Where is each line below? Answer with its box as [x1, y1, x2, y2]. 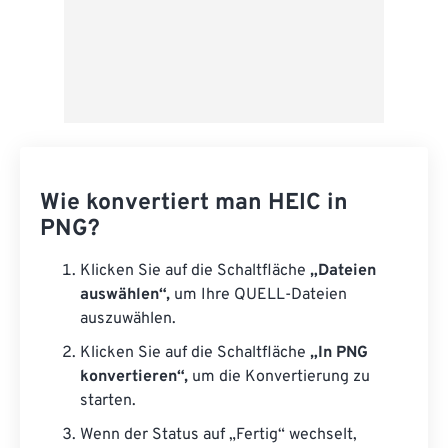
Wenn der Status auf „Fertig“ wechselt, [80, 425, 357, 446]
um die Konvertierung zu [188, 367, 370, 388]
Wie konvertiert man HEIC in [40, 189, 348, 219]
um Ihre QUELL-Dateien [170, 285, 347, 306]
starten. [80, 391, 136, 412]
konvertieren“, [80, 367, 188, 388]
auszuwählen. [80, 309, 176, 330]
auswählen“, [80, 285, 170, 306]
